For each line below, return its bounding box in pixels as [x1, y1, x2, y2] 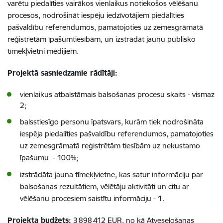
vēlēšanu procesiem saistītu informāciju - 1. [20, 193, 164, 203]
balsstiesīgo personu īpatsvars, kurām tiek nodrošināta [20, 116, 204, 126]
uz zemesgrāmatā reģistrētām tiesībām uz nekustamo [20, 140, 200, 150]
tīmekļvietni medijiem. [7, 46, 79, 56]
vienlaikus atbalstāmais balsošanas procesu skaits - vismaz [20, 89, 215, 99]
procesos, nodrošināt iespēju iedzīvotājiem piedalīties [7, 10, 184, 20]
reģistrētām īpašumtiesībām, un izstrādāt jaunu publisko [7, 34, 196, 44]
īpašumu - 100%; [20, 152, 78, 162]
